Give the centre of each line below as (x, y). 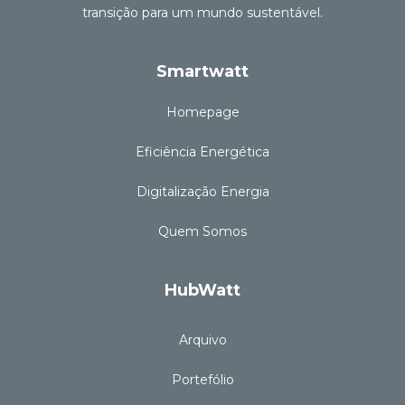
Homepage (202, 113)
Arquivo (202, 340)
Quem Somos (202, 232)
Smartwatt (202, 72)
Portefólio (202, 380)
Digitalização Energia (202, 192)
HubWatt (202, 291)
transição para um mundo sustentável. (202, 13)
